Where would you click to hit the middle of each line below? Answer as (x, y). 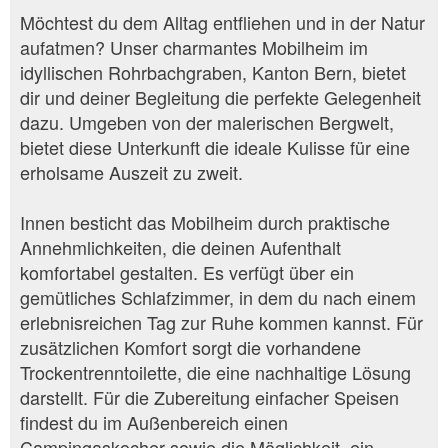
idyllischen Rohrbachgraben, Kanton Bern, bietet (213, 71)
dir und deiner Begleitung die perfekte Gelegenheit (220, 96)
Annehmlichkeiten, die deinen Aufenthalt (180, 246)
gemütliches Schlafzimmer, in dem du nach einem (218, 296)
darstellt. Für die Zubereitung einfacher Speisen (209, 396)
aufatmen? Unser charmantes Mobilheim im (194, 46)
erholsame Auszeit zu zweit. (131, 171)
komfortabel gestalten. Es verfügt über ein (187, 271)
